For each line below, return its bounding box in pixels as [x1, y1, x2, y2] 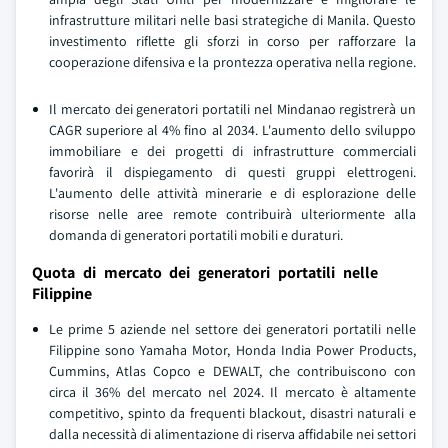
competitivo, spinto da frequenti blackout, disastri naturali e [49, 404, 416, 422]
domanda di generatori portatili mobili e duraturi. [49, 226, 343, 244]
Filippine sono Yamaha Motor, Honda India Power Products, [49, 341, 416, 359]
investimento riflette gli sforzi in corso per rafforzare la [49, 32, 416, 50]
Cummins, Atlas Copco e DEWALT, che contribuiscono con [49, 362, 416, 380]
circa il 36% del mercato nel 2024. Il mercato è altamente [49, 383, 416, 401]
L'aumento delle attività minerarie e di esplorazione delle [49, 184, 416, 202]
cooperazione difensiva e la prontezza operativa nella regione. [49, 53, 416, 71]
